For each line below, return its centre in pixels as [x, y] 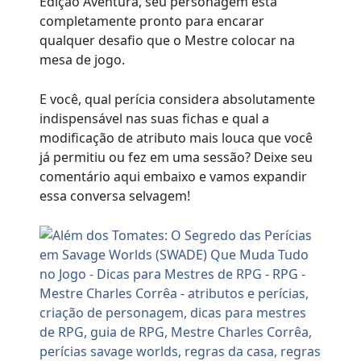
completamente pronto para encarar [152, 21]
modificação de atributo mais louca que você [176, 138]
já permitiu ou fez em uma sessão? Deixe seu [176, 158]
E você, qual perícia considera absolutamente [178, 100]
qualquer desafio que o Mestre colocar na [168, 41]
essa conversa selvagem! [115, 196]
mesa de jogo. [83, 60]
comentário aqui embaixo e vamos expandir [174, 177]
